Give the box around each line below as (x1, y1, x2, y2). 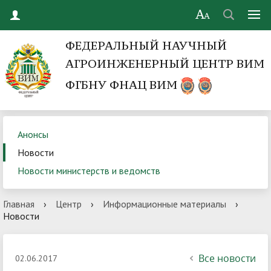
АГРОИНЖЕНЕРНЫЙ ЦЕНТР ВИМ (65, 56, 265, 71)
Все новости (198, 252, 256, 266)
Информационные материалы (103, 198, 226, 211)
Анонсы (18, 128, 48, 141)
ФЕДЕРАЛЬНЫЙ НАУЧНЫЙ (65, 38, 227, 53)
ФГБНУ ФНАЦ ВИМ (65, 77, 181, 92)
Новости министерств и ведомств (18, 165, 160, 177)
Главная (3, 198, 34, 211)
